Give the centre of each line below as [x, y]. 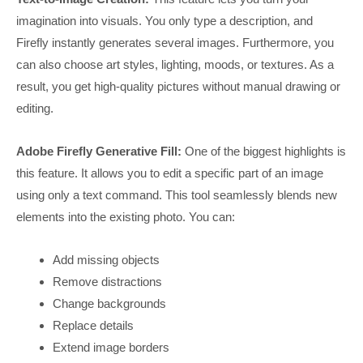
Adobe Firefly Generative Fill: [100, 151]
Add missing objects [107, 260]
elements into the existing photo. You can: [126, 216]
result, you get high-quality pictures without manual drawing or [178, 86]
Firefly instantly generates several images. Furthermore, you [175, 42]
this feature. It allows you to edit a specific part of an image [170, 173]
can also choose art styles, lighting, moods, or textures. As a [175, 64]
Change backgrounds [110, 304]
